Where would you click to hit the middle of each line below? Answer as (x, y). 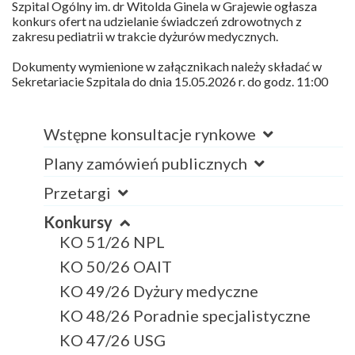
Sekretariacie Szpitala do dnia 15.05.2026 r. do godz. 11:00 (170, 81)
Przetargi (79, 192)
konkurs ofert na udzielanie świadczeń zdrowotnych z (157, 21)
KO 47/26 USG (113, 340)
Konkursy (80, 221)
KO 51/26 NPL (112, 241)
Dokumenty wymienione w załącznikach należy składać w (167, 66)
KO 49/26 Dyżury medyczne (159, 290)
